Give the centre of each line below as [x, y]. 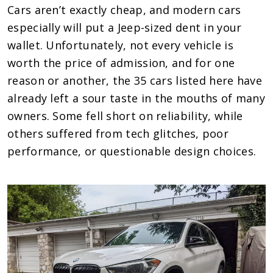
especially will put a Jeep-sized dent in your [125, 27]
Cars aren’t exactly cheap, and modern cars [124, 9]
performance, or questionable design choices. [132, 151]
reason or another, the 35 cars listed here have [135, 80]
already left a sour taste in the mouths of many [136, 98]
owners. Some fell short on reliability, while [125, 115]
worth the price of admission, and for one [121, 62]
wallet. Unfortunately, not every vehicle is [120, 45]
